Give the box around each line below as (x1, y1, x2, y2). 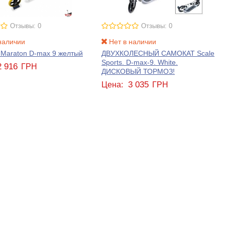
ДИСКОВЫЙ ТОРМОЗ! (101, 67, 175, 75)
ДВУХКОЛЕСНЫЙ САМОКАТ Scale (101, 49, 214, 57)
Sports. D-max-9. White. (101, 58, 178, 66)
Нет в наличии (106, 37, 156, 46)
